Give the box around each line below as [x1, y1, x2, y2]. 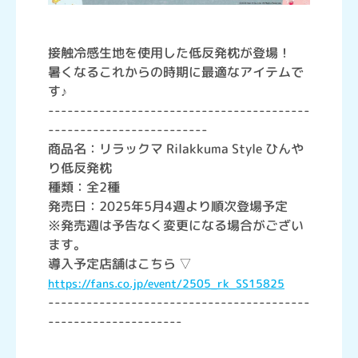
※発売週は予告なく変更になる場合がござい [48, 217, 304, 235]
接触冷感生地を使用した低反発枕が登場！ [48, 44, 291, 62]
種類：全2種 [48, 178, 120, 197]
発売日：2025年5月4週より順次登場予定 [48, 197, 288, 216]
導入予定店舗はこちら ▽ [48, 255, 192, 273]
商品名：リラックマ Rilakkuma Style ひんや [48, 140, 304, 158]
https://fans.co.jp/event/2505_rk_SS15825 [48, 276, 284, 292]
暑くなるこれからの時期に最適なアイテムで [48, 63, 304, 82]
